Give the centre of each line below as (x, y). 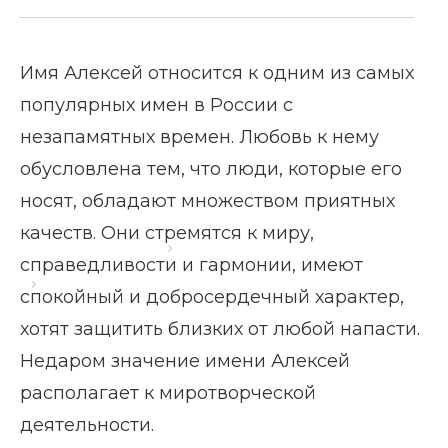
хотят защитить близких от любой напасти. (220, 329)
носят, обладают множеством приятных (207, 201)
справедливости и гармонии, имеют (191, 265)
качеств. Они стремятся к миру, (167, 233)
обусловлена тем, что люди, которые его (211, 169)
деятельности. (87, 425)
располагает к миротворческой (168, 393)
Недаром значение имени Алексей (185, 361)
